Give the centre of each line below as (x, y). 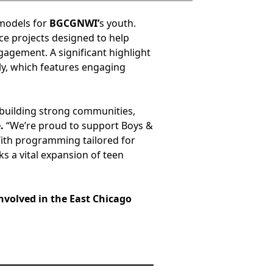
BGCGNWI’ (74, 23)
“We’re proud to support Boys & (78, 126)
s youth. (117, 23)
